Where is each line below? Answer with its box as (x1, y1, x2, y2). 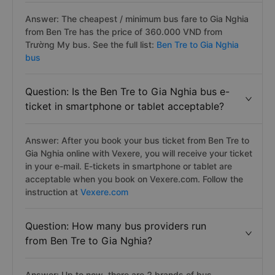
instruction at (25, 187, 80, 197)
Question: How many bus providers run (25, 220, 206, 232)
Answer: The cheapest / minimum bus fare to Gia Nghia (25, 14, 249, 24)
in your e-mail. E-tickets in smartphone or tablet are (25, 161, 232, 171)
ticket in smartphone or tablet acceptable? (25, 100, 224, 112)
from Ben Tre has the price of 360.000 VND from (25, 26, 222, 37)
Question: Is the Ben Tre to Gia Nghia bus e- (25, 85, 230, 98)
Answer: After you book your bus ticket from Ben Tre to (25, 135, 249, 145)
